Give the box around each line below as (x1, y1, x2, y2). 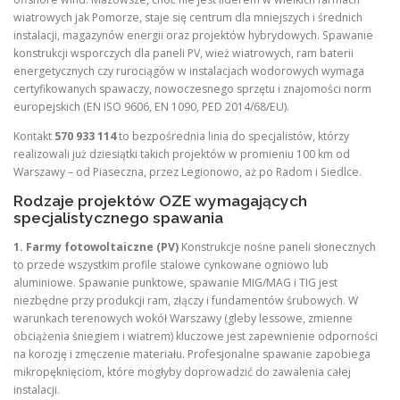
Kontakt (13, 128, 54, 144)
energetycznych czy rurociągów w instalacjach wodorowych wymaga (13, 62, 364, 79)
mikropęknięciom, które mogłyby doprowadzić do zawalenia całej (13, 363, 351, 379)
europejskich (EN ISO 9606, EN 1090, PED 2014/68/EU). (13, 98, 289, 114)
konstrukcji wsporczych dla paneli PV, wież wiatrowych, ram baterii (13, 45, 354, 61)
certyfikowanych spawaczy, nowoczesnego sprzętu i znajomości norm (13, 80, 371, 96)
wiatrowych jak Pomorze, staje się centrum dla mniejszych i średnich (13, 9, 362, 25)
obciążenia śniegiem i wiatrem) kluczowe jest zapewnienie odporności (13, 328, 378, 344)
